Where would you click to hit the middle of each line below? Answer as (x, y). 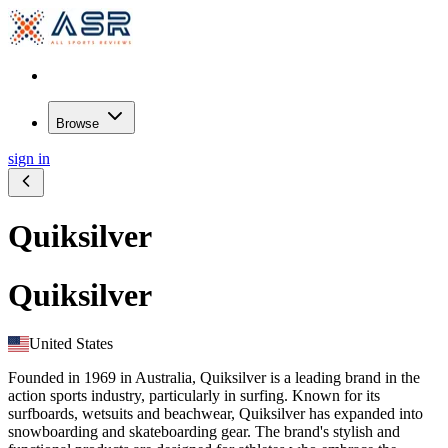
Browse (79, 123)
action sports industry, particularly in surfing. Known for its (194, 396)
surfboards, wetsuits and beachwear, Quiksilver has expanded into (215, 414)
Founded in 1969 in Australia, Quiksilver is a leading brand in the (214, 378)
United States (71, 344)
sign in (29, 158)
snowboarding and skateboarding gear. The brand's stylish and (204, 432)
